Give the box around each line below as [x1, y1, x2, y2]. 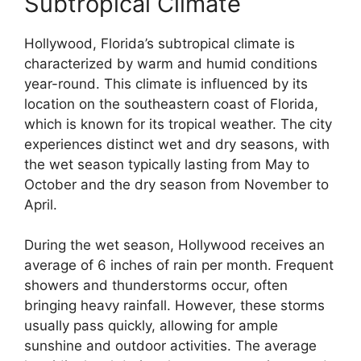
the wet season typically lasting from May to [24, 156, 309, 172]
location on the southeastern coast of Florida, [24, 95, 318, 112]
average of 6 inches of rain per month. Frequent [24, 257, 334, 274]
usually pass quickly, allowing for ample [24, 317, 278, 334]
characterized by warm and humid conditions [24, 55, 317, 72]
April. [24, 196, 57, 213]
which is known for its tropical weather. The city [24, 115, 332, 132]
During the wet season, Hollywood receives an [24, 237, 325, 254]
